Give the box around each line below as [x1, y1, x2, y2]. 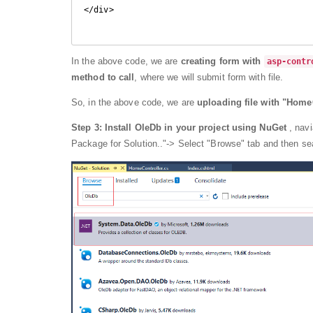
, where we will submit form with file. [134, 72, 284, 83]
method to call [71, 72, 135, 83]
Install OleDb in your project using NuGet [104, 122, 286, 133]
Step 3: [71, 122, 102, 133]
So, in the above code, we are [71, 97, 197, 108]
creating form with [180, 56, 264, 67]
